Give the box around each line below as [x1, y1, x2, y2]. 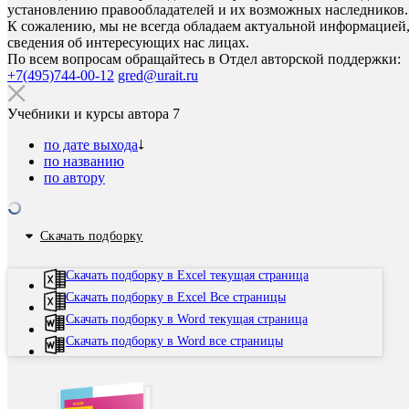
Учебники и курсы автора [7, 106, 169, 121]
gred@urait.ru [118, 68, 198, 83]
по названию [44, 153, 124, 169]
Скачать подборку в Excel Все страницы [66, 290, 286, 304]
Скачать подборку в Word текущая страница [66, 312, 308, 326]
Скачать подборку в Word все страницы [66, 334, 283, 348]
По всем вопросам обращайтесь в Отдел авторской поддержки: [7, 51, 401, 67]
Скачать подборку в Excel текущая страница [66, 268, 309, 282]
